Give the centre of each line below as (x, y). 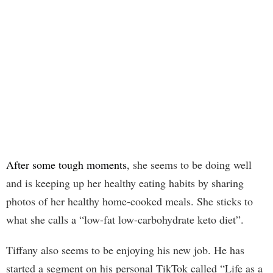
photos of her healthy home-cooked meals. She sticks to (129, 201)
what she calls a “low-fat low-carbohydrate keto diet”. (125, 220)
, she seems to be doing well (189, 165)
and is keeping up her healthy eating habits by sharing (125, 183)
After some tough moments (66, 165)
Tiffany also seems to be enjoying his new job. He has (125, 250)
